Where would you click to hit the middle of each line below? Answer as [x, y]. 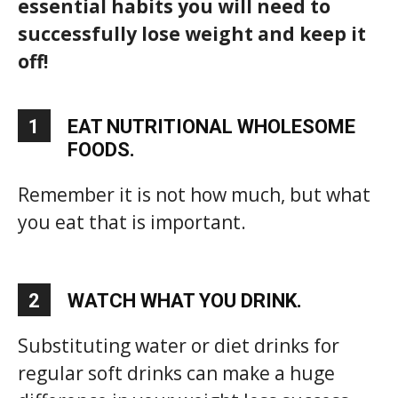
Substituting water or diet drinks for [179, 345]
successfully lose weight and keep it [192, 33]
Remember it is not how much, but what [194, 194]
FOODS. [101, 149]
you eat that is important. [132, 222]
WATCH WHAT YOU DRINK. [185, 300]
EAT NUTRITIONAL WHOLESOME [211, 126]
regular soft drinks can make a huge [176, 373]
